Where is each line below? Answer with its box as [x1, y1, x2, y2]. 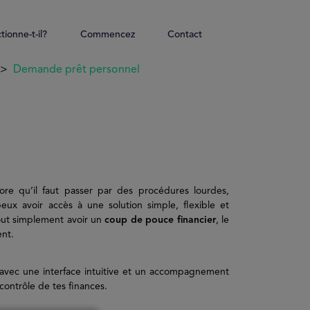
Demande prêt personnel [12, 64, 140, 75]
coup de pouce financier [104, 215, 216, 225]
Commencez [80, 30, 135, 39]
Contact [167, 30, 203, 39]
